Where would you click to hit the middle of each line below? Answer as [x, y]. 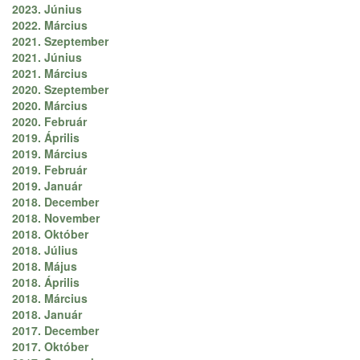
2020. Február [49, 122]
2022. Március [50, 25]
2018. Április [46, 282]
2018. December [55, 202]
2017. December [55, 331]
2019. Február [49, 170]
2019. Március [50, 154]
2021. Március [50, 74]
